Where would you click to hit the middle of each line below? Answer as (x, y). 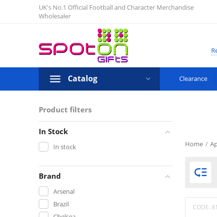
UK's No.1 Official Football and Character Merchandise (116, 7)
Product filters (65, 109)
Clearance (193, 78)
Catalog (83, 78)
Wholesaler (55, 16)
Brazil (61, 204)
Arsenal (64, 191)
